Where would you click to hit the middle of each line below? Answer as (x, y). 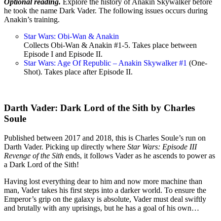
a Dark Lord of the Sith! (42, 164)
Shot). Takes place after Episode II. (78, 72)
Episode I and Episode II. (63, 54)
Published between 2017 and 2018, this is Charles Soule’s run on (105, 138)
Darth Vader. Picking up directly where (66, 147)
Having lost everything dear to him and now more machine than (103, 181)
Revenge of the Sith (34, 155)
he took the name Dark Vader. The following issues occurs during (106, 11)
